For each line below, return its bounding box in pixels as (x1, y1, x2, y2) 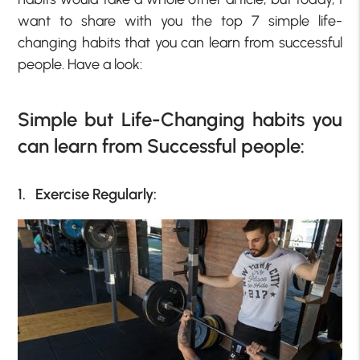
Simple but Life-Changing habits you (18, 107, 342, 131)
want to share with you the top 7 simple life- (18, 11, 342, 30)
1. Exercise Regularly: (18, 184, 157, 203)
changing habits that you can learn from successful (18, 33, 342, 51)
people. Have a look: (18, 55, 143, 73)
